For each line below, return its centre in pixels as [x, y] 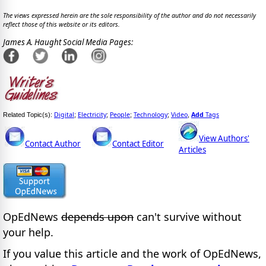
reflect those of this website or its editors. [61, 25]
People [120, 115]
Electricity [92, 115]
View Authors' [224, 139]
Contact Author [53, 144]
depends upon [97, 216]
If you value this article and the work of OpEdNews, [132, 254]
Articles [192, 150]
